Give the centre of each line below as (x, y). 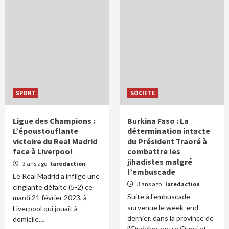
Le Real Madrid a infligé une (56, 176)
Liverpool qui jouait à (45, 208)
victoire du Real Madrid (55, 141)
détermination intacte (169, 131)
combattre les (154, 151)
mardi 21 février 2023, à (50, 198)
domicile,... (29, 219)
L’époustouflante (45, 131)
